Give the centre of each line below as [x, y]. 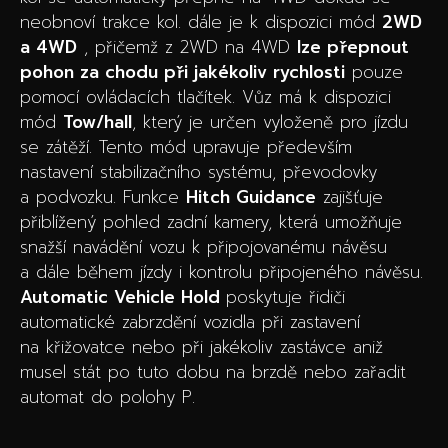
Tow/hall [97, 122]
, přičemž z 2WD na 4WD [187, 47]
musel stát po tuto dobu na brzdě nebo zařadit [213, 372]
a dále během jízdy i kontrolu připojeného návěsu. [221, 272]
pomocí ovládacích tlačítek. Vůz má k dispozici [205, 97]
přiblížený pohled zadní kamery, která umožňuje [211, 222]
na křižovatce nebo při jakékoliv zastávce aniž [201, 347]
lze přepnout [353, 47]
